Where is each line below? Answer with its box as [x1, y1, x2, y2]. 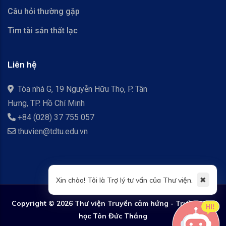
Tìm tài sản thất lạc [8, 26, 78, 35]
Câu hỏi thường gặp [8, 7, 80, 16]
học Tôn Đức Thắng [79, 211, 147, 220]
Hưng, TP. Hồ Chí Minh [8, 98, 85, 108]
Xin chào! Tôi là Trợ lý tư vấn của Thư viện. [56, 176, 195, 185]
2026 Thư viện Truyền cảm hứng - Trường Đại [56, 199, 215, 208]
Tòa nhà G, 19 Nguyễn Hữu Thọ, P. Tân [16, 84, 147, 94]
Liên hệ [8, 59, 37, 70]
